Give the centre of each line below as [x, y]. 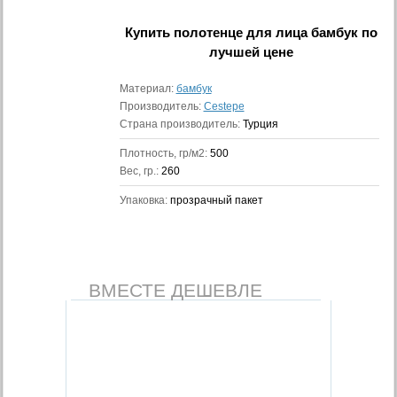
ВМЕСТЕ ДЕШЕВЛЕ [175, 290]
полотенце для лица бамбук [266, 32]
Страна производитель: [181, 124]
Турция [260, 124]
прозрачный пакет [216, 200]
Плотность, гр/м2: [164, 153]
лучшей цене [252, 52]
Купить [150, 32]
